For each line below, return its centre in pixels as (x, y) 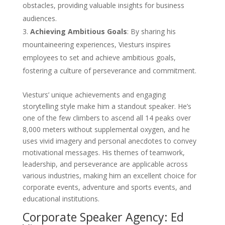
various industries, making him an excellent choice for (109, 176)
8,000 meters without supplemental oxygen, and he (106, 130)
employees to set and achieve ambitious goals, (99, 58)
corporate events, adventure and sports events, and (107, 187)
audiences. (39, 19)
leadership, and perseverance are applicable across (105, 164)
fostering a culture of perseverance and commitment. (109, 71)
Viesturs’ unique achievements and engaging (94, 95)
